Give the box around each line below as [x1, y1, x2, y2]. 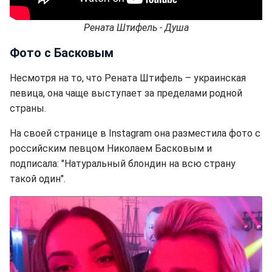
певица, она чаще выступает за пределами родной [10, 87, 242, 100]
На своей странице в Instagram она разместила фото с [10, 127, 260, 140]
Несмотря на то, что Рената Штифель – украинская [10, 72, 246, 84]
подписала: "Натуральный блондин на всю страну [10, 158, 236, 170]
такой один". [10, 173, 66, 185]
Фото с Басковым [10, 46, 114, 61]
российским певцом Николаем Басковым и [10, 143, 212, 155]
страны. [10, 103, 46, 115]
